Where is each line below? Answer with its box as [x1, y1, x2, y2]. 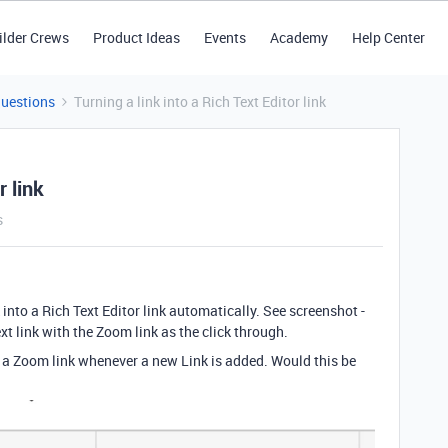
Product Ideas [92, 28, 180, 47]
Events [203, 28, 246, 47]
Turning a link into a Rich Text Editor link [74, 92, 326, 111]
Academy [269, 28, 328, 47]
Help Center [351, 28, 425, 47]
